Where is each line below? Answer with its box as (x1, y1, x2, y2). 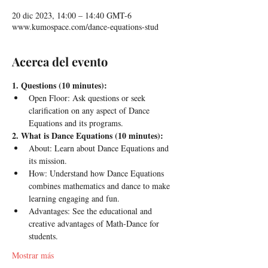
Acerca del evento (12, 53, 108, 69)
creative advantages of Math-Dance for (29, 218, 162, 229)
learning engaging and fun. (29, 193, 120, 204)
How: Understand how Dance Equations (29, 167, 166, 179)
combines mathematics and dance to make (29, 180, 172, 191)
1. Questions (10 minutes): (12, 79, 107, 92)
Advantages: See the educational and (29, 205, 154, 217)
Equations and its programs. (29, 117, 123, 129)
